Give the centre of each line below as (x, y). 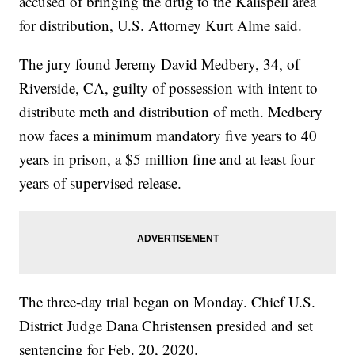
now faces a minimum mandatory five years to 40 (168, 136)
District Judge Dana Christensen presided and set (166, 326)
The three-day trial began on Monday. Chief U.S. (168, 302)
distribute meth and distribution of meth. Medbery (171, 112)
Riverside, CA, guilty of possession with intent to (169, 88)
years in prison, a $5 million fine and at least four (167, 159)
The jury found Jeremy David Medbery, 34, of (160, 64)
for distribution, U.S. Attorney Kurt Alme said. (161, 25)
